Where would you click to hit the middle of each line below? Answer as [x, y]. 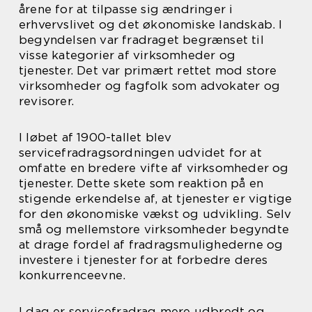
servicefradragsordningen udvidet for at [140, 153]
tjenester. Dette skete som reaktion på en [141, 183]
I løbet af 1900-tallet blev [95, 137]
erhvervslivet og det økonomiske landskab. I [151, 24]
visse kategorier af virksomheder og [127, 55]
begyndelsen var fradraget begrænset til [141, 40]
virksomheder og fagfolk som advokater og [150, 86]
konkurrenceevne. [72, 275]
